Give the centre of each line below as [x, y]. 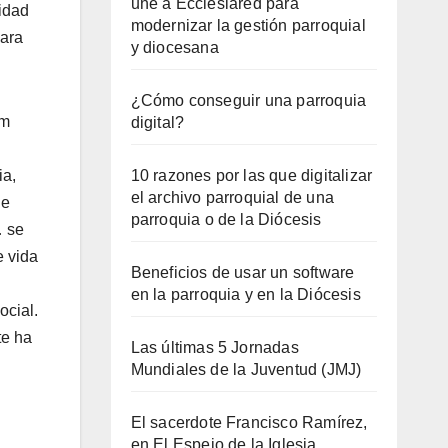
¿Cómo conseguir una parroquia [248, 100]
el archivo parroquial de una [232, 197]
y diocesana [174, 47]
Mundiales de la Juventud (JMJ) [246, 369]
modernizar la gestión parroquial [248, 25]
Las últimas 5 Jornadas [214, 347]
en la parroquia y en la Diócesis [245, 294]
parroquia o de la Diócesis [226, 219]
